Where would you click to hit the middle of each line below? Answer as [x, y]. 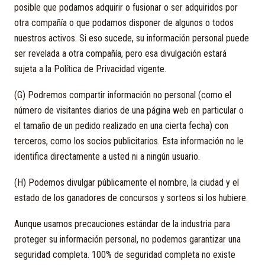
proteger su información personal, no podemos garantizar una [127, 239]
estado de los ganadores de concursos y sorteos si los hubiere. [131, 198]
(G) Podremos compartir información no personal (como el [123, 95]
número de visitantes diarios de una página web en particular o [129, 110]
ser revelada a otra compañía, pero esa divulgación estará [120, 54]
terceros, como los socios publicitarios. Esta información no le [129, 141]
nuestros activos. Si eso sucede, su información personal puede [132, 38]
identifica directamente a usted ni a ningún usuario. [107, 156]
